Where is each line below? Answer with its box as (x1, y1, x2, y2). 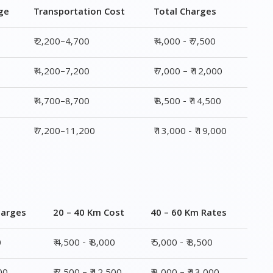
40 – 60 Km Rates (151, 206, 227, 222)
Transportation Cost (34, 5, 126, 21)
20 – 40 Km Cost (53, 206, 125, 222)
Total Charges (154, 5, 217, 21)
